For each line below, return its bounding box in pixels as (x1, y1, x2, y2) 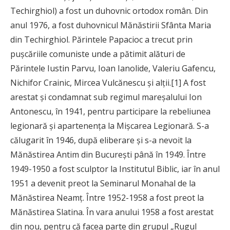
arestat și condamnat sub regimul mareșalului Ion (10, 91, 202, 103)
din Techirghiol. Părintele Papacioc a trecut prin (10, 34, 193, 46)
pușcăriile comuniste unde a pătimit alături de (10, 48, 185, 60)
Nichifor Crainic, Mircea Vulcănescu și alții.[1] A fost (10, 77, 206, 89)
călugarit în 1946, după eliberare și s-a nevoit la (10, 135, 191, 146)
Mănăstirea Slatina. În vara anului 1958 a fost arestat (10, 206, 214, 218)
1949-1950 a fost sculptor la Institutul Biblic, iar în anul (10, 163, 220, 175)
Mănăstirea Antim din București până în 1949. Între (10, 149, 206, 161)
